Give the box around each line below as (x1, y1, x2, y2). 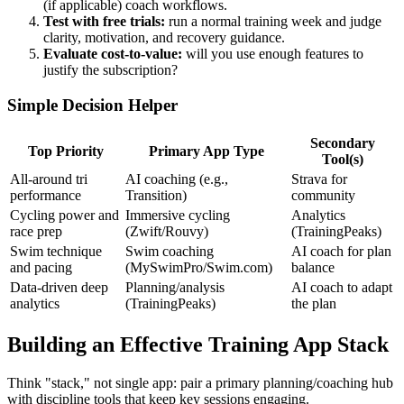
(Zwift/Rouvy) (125, 223, 208, 239)
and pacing (10, 259, 72, 275)
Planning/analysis (125, 279, 225, 295)
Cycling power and (10, 207, 119, 223)
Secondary (310, 134, 375, 151)
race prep (10, 223, 62, 239)
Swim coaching (125, 243, 214, 259)
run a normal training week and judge (165, 14, 381, 30)
